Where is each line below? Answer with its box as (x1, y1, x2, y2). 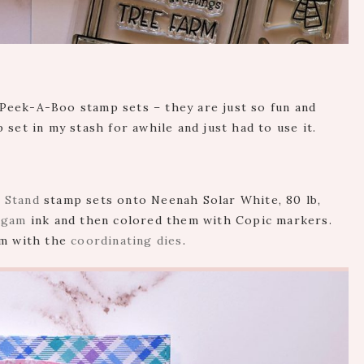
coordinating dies (71, 233, 183, 249)
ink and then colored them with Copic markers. (26, 213, 332, 228)
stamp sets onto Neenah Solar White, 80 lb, (39, 193, 322, 208)
